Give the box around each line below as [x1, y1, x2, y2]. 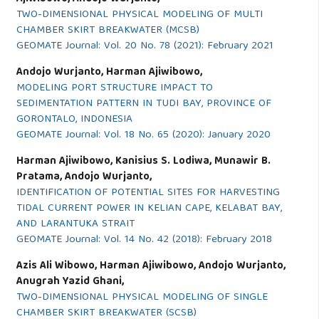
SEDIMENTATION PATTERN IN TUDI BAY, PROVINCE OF [16, 95, 271, 113]
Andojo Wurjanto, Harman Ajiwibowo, [16, 63, 202, 82]
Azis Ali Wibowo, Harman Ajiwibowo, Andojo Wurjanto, [16, 257, 286, 276]
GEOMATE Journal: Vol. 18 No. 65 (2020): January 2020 [16, 126, 271, 145]
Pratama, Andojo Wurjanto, [16, 168, 152, 187]
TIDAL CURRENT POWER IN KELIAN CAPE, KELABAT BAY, [16, 199, 282, 218]
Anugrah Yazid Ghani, [16, 273, 124, 291]
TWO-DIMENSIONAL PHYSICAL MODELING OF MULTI [16, 6, 263, 24]
